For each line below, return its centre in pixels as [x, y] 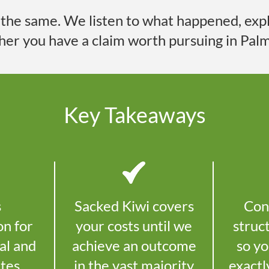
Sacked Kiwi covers [134, 206]
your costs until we [134, 226]
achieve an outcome [134, 246]
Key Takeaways [134, 115]
